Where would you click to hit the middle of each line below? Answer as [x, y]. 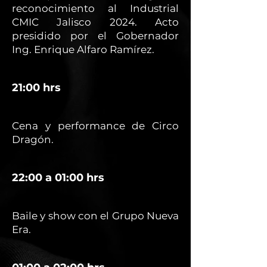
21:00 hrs [36, 88]
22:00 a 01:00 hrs [58, 178]
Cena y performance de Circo [95, 126]
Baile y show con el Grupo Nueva [95, 216]
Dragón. [33, 139]
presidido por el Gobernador [95, 36]
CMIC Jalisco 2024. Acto [95, 22]
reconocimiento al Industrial [95, 8]
